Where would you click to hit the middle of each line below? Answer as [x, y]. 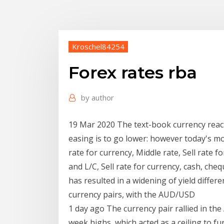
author [103, 98]
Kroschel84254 [98, 46]
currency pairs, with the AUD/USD [133, 194]
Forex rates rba [133, 73]
